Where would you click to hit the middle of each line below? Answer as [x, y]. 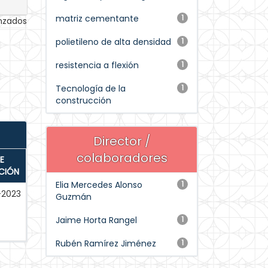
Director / [122, 141]
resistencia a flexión [97, 65]
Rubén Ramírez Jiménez [106, 243]
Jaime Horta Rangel [96, 220]
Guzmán [74, 197]
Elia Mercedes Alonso [99, 185]
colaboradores [122, 158]
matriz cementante [97, 19]
